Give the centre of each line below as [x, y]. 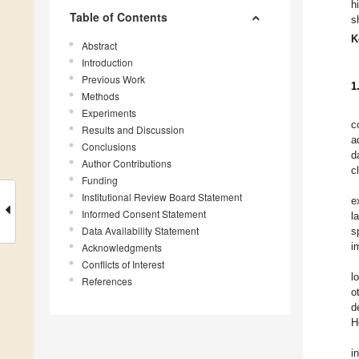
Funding [100, 180]
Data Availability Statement [140, 231]
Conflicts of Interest [123, 264]
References [107, 281]
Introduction [107, 63]
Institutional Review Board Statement [162, 197]
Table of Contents [119, 17]
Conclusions [109, 147]
